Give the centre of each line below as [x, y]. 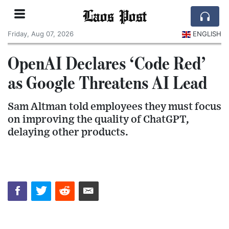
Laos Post [114, 15]
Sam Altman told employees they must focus [114, 106]
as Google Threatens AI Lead [107, 82]
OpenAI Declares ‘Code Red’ [107, 63]
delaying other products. [68, 132]
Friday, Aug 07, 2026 [41, 34]
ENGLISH [207, 34]
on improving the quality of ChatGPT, [98, 119]
